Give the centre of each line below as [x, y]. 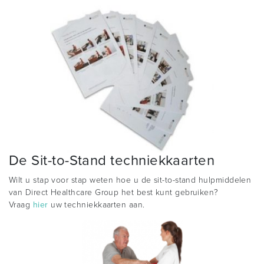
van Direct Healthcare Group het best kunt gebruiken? [114, 193]
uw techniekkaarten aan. [96, 205]
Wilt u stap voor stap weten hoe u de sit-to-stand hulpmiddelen [130, 180]
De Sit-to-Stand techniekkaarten [112, 161]
